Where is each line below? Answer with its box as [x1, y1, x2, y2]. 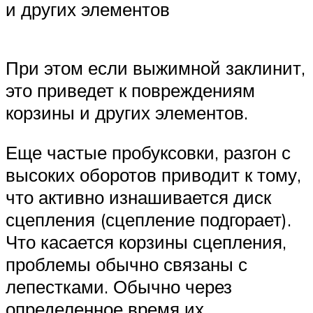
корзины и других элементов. [6, 101, 248, 124]
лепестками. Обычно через [6, 275, 232, 298]
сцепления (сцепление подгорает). [6, 208, 291, 231]
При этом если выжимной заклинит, [6, 56, 305, 79]
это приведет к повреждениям [6, 78, 255, 101]
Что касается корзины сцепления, [6, 231, 286, 254]
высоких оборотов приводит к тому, [6, 163, 301, 187]
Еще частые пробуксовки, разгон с [6, 141, 291, 164]
